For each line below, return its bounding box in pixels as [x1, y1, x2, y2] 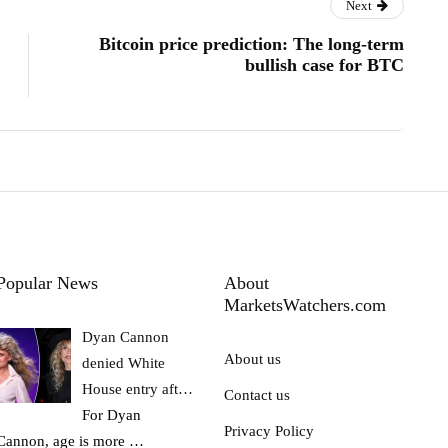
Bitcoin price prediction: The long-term [99, 33, 404, 54]
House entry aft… [82, 380, 194, 397]
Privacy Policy [224, 422, 314, 439]
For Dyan [82, 406, 142, 423]
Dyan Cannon [82, 328, 170, 345]
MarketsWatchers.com [224, 294, 386, 315]
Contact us [224, 386, 290, 403]
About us [224, 350, 281, 367]
